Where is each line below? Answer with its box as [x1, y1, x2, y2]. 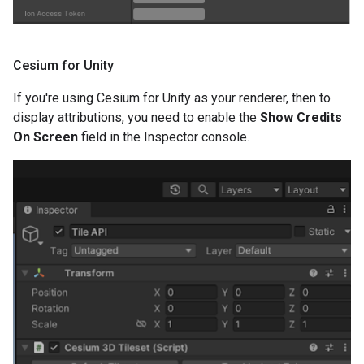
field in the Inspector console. [78, 129, 249, 145]
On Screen [13, 129, 78, 145]
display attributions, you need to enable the [13, 110, 260, 126]
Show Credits [260, 110, 342, 126]
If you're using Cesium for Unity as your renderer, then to [13, 90, 331, 106]
